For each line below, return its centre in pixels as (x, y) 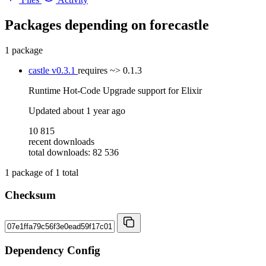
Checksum (30, 195)
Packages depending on (77, 25)
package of (32, 172)
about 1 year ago (94, 110)
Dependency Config (53, 250)
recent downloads (61, 141)
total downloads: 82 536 (74, 152)
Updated (46, 110)
